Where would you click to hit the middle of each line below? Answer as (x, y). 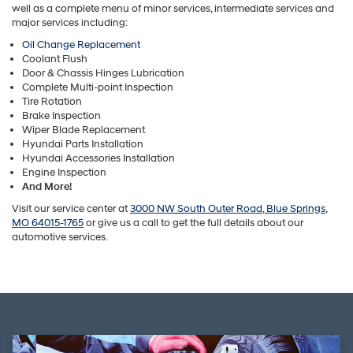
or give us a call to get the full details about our (193, 223)
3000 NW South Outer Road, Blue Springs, (229, 209)
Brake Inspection (61, 116)
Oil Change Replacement (81, 45)
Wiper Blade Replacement (84, 130)
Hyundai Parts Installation (83, 145)
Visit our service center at (71, 209)
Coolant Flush (55, 59)
